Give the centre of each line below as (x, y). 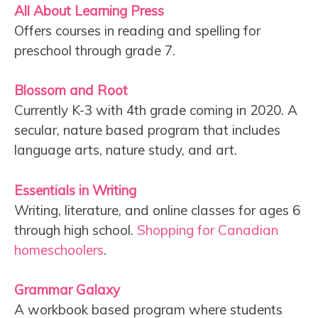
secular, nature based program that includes (147, 130)
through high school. (76, 230)
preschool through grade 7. (95, 50)
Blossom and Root (71, 91)
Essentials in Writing (75, 190)
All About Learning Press (89, 10)
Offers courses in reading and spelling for (137, 30)
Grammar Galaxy (67, 290)
